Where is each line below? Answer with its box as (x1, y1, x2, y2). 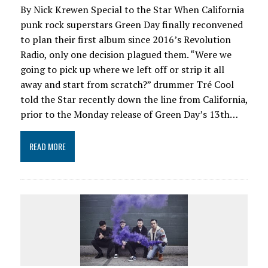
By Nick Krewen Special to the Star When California (20, 2, 244, 16)
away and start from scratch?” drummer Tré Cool (20, 77, 234, 91)
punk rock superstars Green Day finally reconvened (20, 17, 243, 31)
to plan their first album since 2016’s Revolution (20, 32, 231, 46)
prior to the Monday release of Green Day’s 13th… (20, 107, 238, 121)
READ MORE (29, 139, 66, 153)
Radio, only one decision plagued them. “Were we (20, 47, 232, 61)
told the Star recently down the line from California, (20, 92, 248, 106)
